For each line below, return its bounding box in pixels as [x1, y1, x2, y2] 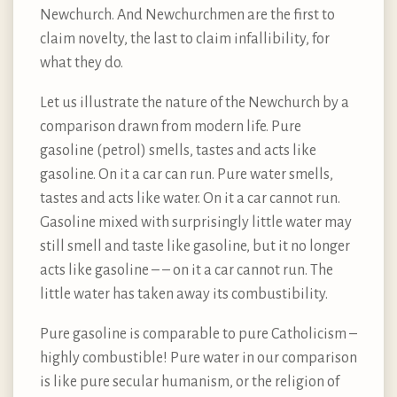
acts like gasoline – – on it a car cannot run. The [40, 262, 333, 279]
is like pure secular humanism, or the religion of [40, 374, 339, 391]
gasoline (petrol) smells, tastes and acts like [40, 143, 316, 160]
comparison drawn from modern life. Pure [40, 119, 301, 136]
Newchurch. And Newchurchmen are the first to [40, 7, 335, 24]
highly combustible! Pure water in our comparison [40, 350, 357, 367]
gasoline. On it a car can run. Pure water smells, [40, 167, 333, 183]
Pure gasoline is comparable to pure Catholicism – [40, 326, 357, 343]
